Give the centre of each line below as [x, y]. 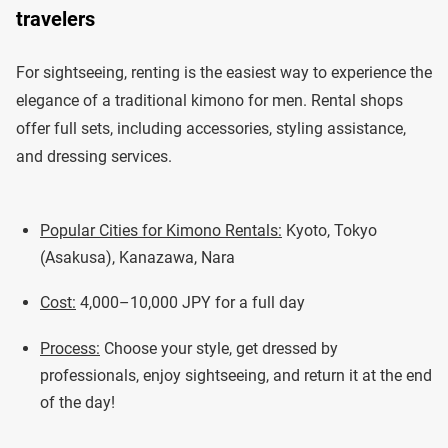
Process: [70, 348]
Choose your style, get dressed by [219, 348]
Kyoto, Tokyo [329, 230]
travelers [55, 18]
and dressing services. [94, 156]
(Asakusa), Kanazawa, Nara [137, 257]
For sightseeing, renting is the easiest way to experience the [224, 72]
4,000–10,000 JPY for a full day [190, 303]
